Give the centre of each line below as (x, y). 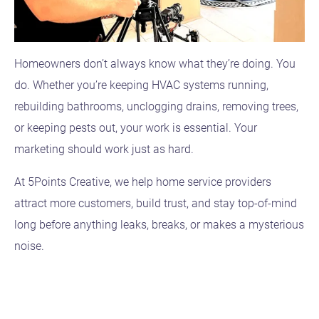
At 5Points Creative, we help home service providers (143, 182)
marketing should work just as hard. (104, 149)
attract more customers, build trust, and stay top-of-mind (156, 203)
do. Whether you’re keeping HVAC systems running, (141, 85)
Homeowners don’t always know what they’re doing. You (155, 63)
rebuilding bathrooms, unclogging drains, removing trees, (156, 106)
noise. (29, 246)
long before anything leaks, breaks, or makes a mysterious (159, 224)
